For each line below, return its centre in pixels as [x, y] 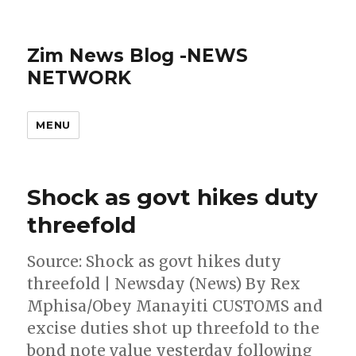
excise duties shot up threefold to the [174, 328]
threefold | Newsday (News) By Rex [164, 284]
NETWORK [79, 78]
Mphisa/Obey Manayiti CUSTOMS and [175, 306]
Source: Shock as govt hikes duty [155, 261]
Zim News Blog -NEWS [138, 56]
